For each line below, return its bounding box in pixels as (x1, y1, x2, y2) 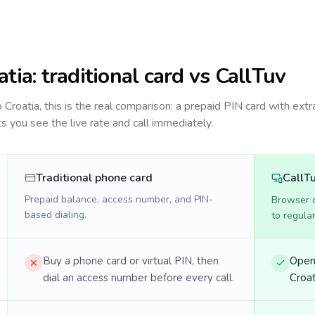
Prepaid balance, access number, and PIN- (25, 193, 213, 206)
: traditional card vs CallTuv (32, 62, 286, 91)
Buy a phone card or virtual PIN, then (43, 254, 219, 268)
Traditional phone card (36, 170, 153, 186)
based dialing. (25, 208, 86, 221)
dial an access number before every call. (43, 271, 234, 285)
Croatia (5, 98, 39, 114)
